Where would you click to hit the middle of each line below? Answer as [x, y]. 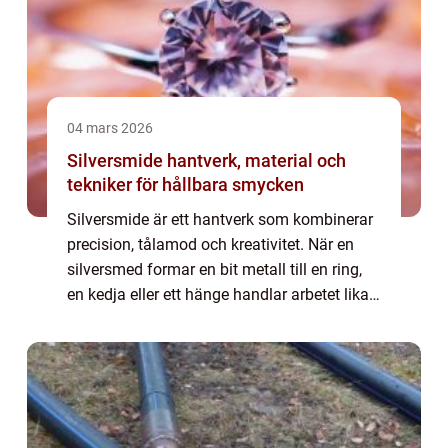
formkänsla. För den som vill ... [175, 344]
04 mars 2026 [110, 128]
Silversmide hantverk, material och [117, 160]
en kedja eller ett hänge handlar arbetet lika [218, 294]
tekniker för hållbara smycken [185, 184]
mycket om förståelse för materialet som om [223, 319]
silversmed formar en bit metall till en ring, [214, 269]
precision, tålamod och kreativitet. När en [210, 244]
